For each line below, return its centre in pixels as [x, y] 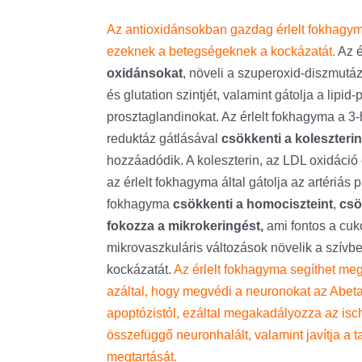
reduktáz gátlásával [164, 139]
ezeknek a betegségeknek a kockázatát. [222, 51]
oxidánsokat [145, 73]
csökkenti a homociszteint [253, 204]
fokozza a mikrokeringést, [185, 226]
